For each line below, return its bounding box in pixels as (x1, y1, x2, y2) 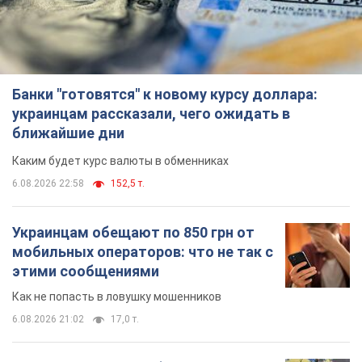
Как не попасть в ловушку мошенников (12, 290, 221, 304)
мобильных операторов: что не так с (12, 243, 273, 261)
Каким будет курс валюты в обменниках (12, 154, 229, 168)
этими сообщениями (12, 263, 159, 280)
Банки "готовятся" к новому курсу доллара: (12, 86, 318, 103)
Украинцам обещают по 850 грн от (12, 224, 255, 242)
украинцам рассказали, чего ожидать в (12, 105, 290, 123)
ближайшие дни (12, 124, 124, 142)
